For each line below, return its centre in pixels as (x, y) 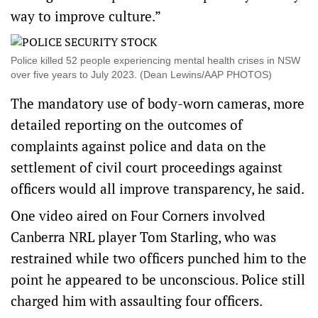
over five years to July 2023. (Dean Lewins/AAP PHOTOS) (141, 75)
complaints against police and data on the (138, 146)
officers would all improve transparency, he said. (158, 189)
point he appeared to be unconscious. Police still (158, 280)
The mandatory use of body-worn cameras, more (158, 104)
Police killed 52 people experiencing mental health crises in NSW (155, 61)
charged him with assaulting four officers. (137, 301)
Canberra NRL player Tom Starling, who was (143, 237)
